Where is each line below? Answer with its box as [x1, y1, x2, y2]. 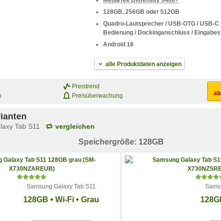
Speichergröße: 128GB [78, 138, 164, 147]
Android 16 [103, 41, 134, 48]
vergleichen [55, 122, 95, 131]
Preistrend [72, 82, 100, 90]
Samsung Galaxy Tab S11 [27, 183, 96, 190]
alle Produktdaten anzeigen [106, 61, 182, 68]
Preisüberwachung [72, 92, 123, 99]
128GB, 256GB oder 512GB [103, 8, 180, 16]
